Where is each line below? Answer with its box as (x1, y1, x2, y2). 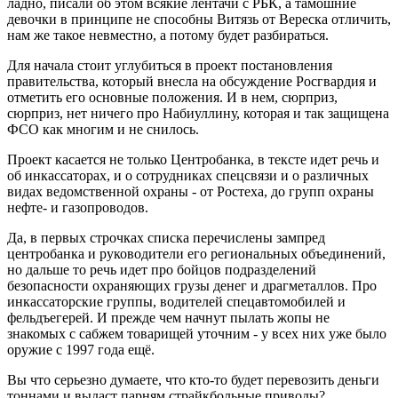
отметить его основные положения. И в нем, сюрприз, (7, 89, 338, 105)
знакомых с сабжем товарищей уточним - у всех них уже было (7, 325, 386, 341)
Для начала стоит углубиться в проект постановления (7, 57, 332, 73)
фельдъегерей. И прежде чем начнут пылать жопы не (7, 309, 330, 325)
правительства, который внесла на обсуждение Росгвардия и (7, 73, 377, 89)
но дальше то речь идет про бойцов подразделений (7, 261, 316, 277)
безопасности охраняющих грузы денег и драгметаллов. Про (7, 277, 377, 293)
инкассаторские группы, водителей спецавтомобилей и (7, 293, 346, 309)
